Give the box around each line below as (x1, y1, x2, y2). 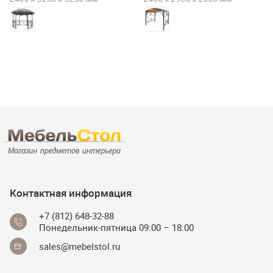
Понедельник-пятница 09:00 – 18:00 (39, 221, 194, 233)
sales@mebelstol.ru (39, 239, 120, 252)
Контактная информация (10, 186, 132, 200)
